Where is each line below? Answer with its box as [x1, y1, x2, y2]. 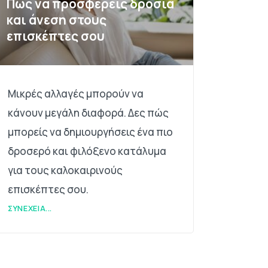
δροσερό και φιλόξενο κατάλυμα [8, 144, 167, 159]
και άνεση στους [7, 11, 107, 29]
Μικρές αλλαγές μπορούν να [8, 87, 144, 101]
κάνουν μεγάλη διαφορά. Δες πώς [8, 106, 169, 120]
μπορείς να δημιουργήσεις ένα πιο [8, 125, 173, 139]
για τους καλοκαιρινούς [8, 163, 123, 178]
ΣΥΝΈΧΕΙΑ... [8, 202, 53, 214]
